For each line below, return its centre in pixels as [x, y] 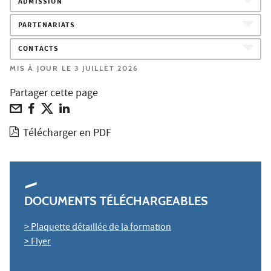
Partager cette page [54, 94]
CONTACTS [39, 50]
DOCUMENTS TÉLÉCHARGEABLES [116, 201]
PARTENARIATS [47, 26]
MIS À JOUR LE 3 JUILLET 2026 [74, 68]
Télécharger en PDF [67, 134]
